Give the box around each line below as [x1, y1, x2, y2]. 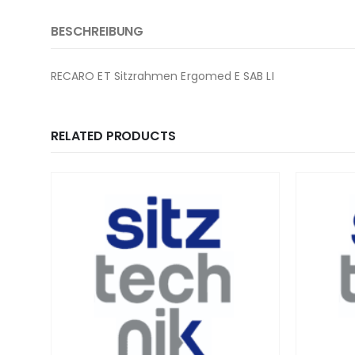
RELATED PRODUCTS [51, 126, 176, 145]
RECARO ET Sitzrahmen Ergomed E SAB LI [51, 67, 274, 84]
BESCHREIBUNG [51, 21, 144, 40]
